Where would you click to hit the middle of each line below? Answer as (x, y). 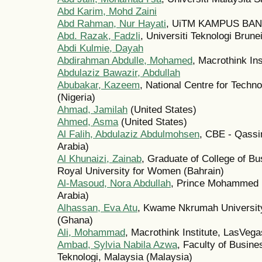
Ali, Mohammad (91, 232)
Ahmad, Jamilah (92, 110)
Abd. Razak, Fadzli (99, 36)
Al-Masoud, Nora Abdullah (114, 183)
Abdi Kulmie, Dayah (100, 48)
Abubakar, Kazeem (99, 85)
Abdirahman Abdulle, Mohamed (125, 61)
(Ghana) (75, 220)
